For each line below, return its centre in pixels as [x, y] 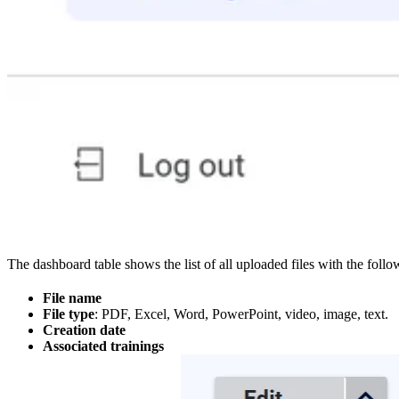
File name [72, 298]
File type [69, 314]
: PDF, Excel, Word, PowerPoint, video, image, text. [241, 314]
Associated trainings [103, 346]
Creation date [84, 330]
